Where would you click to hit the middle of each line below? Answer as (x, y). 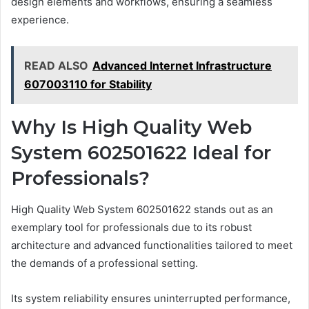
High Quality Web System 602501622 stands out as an (142, 209)
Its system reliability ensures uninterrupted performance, (151, 298)
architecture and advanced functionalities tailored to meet (152, 245)
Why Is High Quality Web (131, 128)
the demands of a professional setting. (104, 263)
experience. (40, 20)
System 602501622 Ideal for (141, 153)
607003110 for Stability (88, 84)
